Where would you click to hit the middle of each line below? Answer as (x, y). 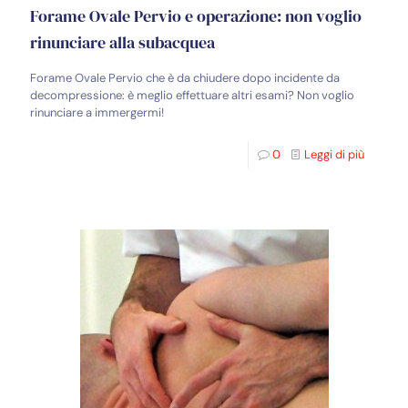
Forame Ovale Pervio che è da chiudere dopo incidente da (185, 78)
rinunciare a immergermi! (97, 113)
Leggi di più (334, 155)
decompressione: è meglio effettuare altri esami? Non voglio (192, 96)
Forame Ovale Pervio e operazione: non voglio (196, 16)
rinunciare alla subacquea (122, 43)
